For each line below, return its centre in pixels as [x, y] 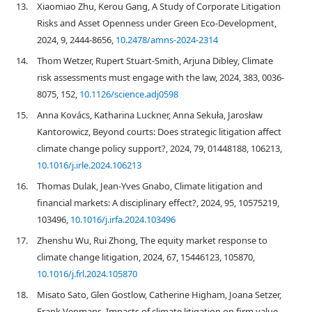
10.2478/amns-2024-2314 [167, 40]
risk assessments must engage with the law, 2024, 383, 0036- [161, 77]
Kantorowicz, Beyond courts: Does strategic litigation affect [159, 132]
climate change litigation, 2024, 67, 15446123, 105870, [146, 257]
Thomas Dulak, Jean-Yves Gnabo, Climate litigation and [150, 186]
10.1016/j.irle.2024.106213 [89, 165]
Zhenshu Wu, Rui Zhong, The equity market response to [152, 240]
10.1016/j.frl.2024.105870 [87, 274]
